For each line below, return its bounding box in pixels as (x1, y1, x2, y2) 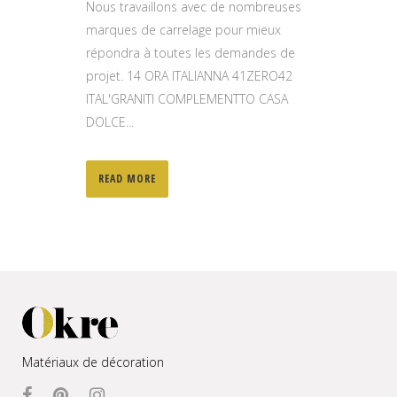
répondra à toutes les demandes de (86, 44, 295, 61)
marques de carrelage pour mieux (86, 21, 281, 38)
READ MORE (98, 171, 156, 186)
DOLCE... (86, 113, 134, 130)
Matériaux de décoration (22, 354, 164, 371)
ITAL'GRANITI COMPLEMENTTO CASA (86, 90, 288, 107)
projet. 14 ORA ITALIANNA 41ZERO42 (86, 67, 292, 84)
